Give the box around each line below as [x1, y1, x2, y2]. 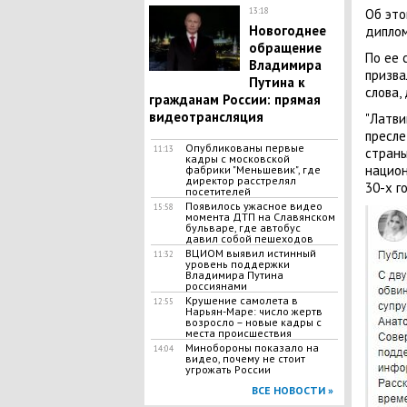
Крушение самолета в [184, 293, 298, 307]
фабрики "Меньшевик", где [184, 163, 321, 176]
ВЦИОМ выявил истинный [184, 246, 316, 260]
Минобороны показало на [184, 341, 319, 354]
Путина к [248, 74, 305, 91]
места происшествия [184, 326, 292, 340]
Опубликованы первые [184, 141, 304, 154]
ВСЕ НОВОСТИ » [251, 383, 333, 397]
